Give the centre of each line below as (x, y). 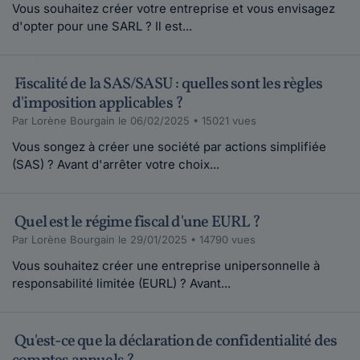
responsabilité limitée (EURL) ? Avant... (121, 283)
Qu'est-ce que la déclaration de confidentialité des (175, 341)
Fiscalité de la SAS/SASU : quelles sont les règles (168, 84)
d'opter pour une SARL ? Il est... (102, 26)
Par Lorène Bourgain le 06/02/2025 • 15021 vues (134, 120)
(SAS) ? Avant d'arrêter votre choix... (116, 164)
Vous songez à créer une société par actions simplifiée (169, 146)
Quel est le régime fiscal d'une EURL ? (136, 222)
